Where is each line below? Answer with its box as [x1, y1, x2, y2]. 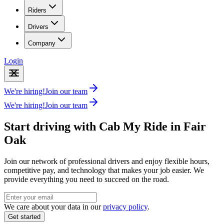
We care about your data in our [4, 202, 101, 211]
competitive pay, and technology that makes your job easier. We [4, 165, 204, 174]
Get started [8, 212, 40, 220]
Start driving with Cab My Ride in [4, 119, 183, 133]
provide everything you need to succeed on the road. [4, 174, 169, 183]
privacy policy [103, 202, 147, 211]
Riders [28, 6, 46, 14]
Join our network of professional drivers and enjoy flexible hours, [4, 156, 209, 165]
